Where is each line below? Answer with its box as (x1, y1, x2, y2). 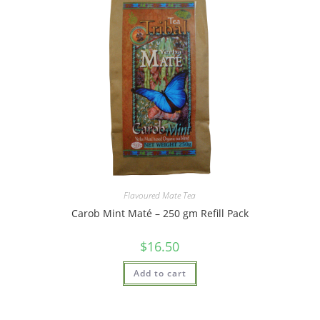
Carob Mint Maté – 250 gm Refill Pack (71, 206, 249, 220)
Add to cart (133, 266, 186, 279)
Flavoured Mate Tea (124, 189, 196, 201)
